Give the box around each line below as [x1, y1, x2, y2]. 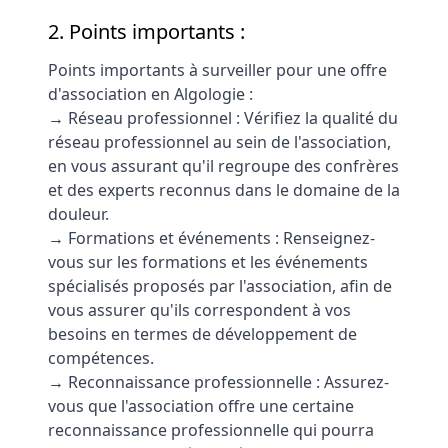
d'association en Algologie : [48, 83, 253, 105]
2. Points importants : [48, 18, 245, 45]
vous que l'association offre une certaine [48, 395, 354, 417]
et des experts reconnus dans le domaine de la [48, 179, 400, 201]
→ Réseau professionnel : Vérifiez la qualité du [48, 107, 398, 129]
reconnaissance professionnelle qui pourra [48, 419, 374, 441]
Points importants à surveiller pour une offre [48, 59, 387, 81]
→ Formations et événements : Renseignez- [48, 227, 375, 249]
